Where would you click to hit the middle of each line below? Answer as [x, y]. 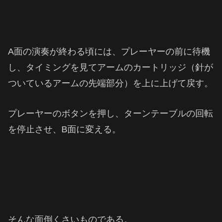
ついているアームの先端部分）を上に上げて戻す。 [111, 83]
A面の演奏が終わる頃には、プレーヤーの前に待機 [109, 51]
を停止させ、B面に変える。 [64, 129]
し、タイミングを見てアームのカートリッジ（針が [111, 67]
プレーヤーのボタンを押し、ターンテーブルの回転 [111, 113]
